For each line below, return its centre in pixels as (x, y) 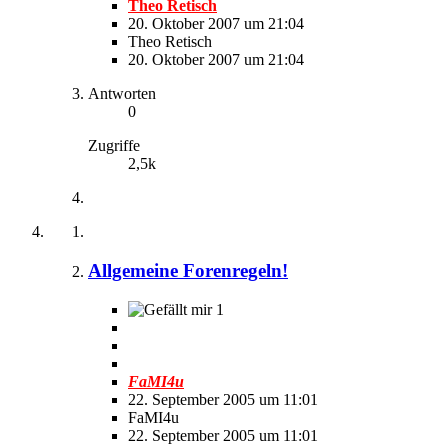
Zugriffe (114, 146)
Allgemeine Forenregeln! (188, 270)
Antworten (122, 94)
